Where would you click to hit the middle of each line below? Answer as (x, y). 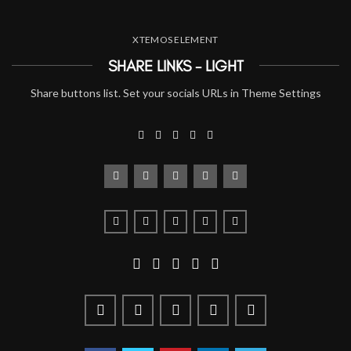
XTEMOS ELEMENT (175, 39)
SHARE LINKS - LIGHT (175, 65)
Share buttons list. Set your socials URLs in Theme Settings (175, 92)
